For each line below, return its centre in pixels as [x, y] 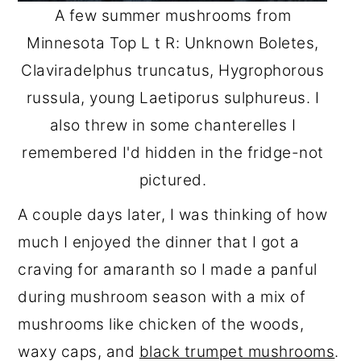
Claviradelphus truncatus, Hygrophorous [173, 70]
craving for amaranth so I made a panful [168, 270]
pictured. [173, 180]
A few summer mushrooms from [173, 15]
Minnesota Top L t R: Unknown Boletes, [173, 43]
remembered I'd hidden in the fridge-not [173, 152]
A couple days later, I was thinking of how [173, 215]
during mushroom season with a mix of [162, 297]
